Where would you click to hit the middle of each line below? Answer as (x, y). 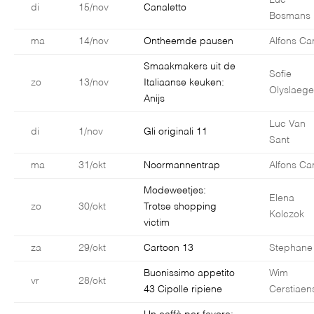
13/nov (94, 83)
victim (157, 223)
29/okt (92, 248)
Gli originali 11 (176, 132)
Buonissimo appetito (189, 274)
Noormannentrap (182, 166)
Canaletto (165, 8)
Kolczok (287, 215)
